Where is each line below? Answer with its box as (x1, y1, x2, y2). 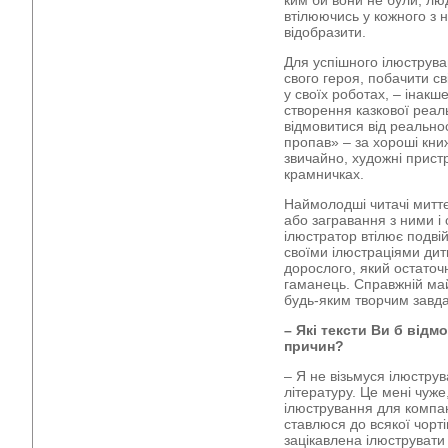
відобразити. (284, 24, 366, 40)
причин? (284, 338, 344, 354)
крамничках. (284, 166, 364, 182)
